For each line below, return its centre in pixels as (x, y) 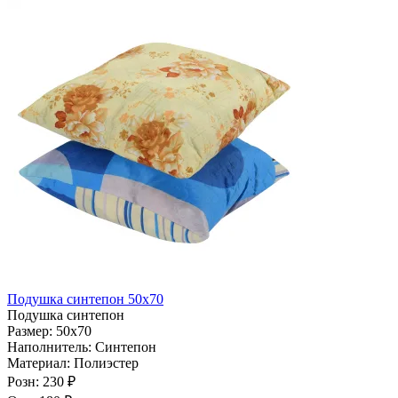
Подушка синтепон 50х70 (85, 298)
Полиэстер (106, 362)
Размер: (32, 330)
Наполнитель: (51, 346)
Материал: (40, 362)
